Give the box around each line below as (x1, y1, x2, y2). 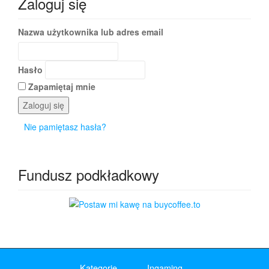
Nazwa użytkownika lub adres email (18, 25, 163, 38)
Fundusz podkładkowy (18, 163, 159, 185)
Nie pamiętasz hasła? (24, 120, 106, 133)
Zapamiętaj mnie (28, 80, 95, 92)
